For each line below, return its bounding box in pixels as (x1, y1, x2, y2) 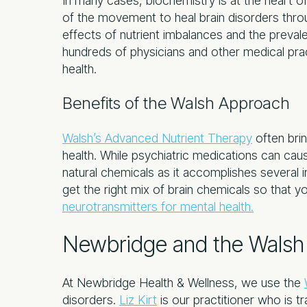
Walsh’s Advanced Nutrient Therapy (62, 130, 252, 145)
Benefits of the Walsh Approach (62, 93, 290, 113)
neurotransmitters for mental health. (62, 199, 254, 214)
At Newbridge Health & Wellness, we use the (62, 275, 304, 290)
